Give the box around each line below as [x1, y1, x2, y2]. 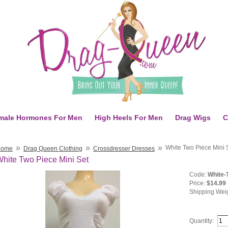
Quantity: [189, 217, 216, 224]
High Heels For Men [95, 113, 163, 122]
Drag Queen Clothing [23, 145, 82, 152]
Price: [189, 180, 207, 187]
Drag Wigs [175, 113, 211, 122]
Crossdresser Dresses [93, 145, 155, 152]
